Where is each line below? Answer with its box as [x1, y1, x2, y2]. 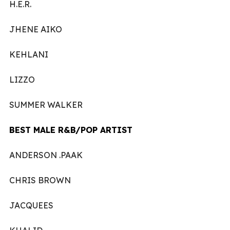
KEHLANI [9, 49, 48, 60]
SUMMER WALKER [9, 99, 83, 110]
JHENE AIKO [9, 24, 62, 34]
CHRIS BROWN [9, 175, 71, 185]
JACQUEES [9, 200, 53, 210]
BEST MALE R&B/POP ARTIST [9, 124, 132, 135]
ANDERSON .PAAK [9, 149, 83, 160]
